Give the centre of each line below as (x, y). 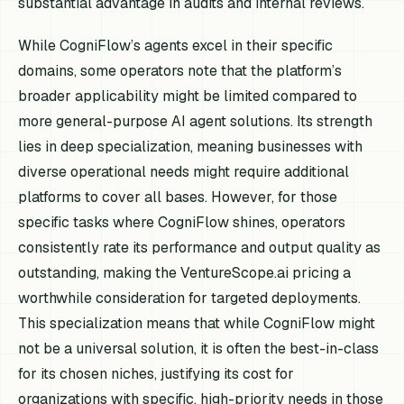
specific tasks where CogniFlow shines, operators (182, 223)
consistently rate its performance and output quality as (200, 248)
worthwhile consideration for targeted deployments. (190, 298)
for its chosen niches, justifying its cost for (156, 374)
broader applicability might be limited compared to (188, 96)
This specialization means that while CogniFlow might (197, 324)
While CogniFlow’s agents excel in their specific (176, 46)
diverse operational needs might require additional (184, 172)
